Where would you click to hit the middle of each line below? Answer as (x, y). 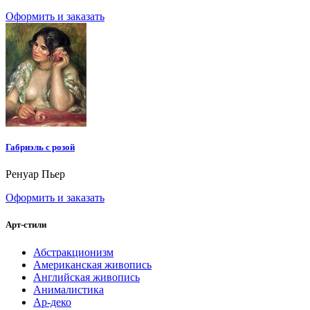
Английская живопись (86, 277)
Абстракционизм (73, 252)
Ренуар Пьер (35, 174)
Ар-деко (52, 302)
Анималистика (69, 289)
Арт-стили (26, 225)
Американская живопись (92, 264)
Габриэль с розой (40, 147)
